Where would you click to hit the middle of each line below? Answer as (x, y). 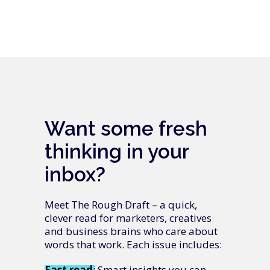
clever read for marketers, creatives (128, 218)
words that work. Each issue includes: (133, 244)
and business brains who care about (131, 231)
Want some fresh (126, 129)
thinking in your (117, 152)
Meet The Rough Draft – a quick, (121, 205)
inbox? (75, 174)
